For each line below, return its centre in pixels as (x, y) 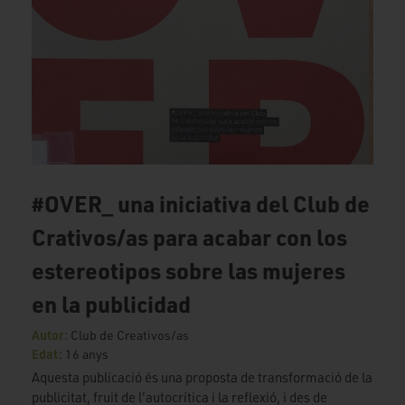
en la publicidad (111, 304)
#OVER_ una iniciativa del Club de (201, 204)
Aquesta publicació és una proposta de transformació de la (202, 378)
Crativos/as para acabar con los (189, 237)
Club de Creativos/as (130, 335)
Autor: (51, 335)
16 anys (87, 354)
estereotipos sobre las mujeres (188, 271)
